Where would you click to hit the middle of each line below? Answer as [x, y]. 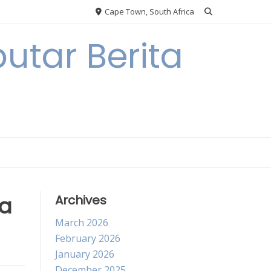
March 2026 [82, 223]
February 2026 [88, 238]
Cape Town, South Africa [149, 11]
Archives [81, 200]
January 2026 [85, 254]
